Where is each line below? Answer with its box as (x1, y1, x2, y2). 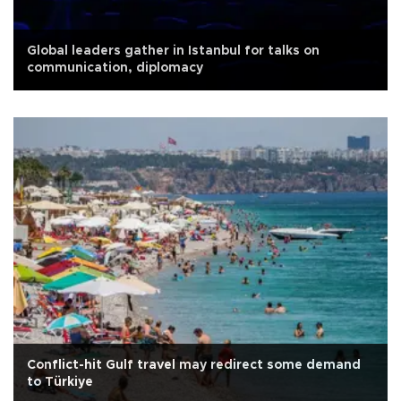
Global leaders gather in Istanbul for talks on (27, 44, 320, 57)
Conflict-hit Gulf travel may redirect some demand (27, 358, 361, 371)
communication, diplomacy (27, 61, 203, 74)
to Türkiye (27, 375, 93, 388)
